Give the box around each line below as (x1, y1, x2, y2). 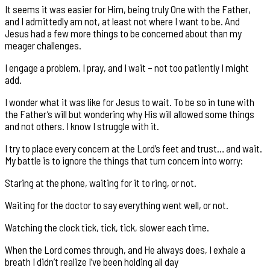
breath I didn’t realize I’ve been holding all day (5, 255, 178, 268)
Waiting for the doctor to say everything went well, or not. (5, 198, 228, 211)
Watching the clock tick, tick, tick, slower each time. (5, 221, 209, 233)
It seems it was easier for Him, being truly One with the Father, (5, 2, 251, 15)
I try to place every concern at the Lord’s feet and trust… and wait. (5, 142, 262, 154)
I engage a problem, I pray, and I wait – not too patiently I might (5, 61, 249, 74)
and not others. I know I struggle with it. (5, 119, 159, 132)
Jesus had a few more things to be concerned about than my (5, 27, 242, 39)
